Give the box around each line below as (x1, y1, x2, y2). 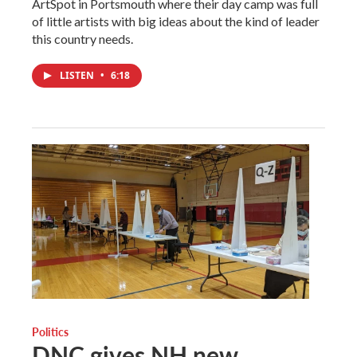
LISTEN (60, 68, 96, 82)
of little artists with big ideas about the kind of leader (32, 13, 320, 29)
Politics (32, 323, 69, 339)
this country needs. (32, 30, 133, 46)
